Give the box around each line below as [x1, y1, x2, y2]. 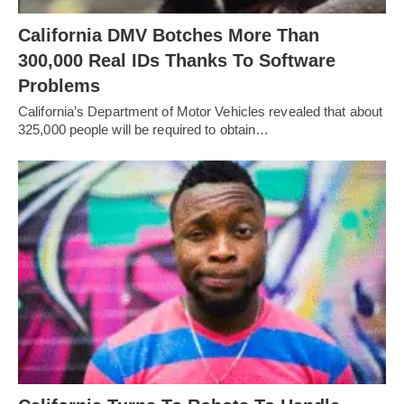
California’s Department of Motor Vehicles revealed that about [18, 103, 383, 119]
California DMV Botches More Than [18, 24, 319, 45]
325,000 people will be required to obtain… [18, 121, 270, 137]
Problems [18, 75, 100, 96]
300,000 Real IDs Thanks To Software [18, 50, 335, 70]
